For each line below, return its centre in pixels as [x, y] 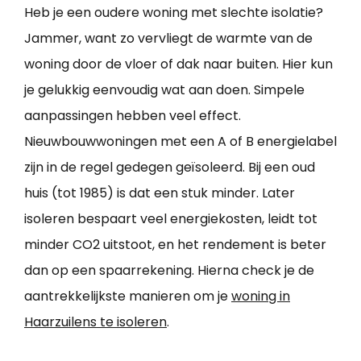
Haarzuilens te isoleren [95, 322]
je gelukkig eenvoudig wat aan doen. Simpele [164, 90]
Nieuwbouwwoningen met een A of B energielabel [180, 142]
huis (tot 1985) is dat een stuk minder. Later [160, 193]
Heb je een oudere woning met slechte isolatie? [174, 13]
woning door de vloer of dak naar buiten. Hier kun [178, 64]
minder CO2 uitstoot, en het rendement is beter [175, 245]
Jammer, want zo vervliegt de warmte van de [168, 39]
